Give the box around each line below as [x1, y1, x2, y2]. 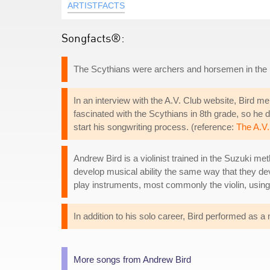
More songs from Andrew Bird [74, 254, 191, 265]
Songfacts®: [61, 31, 125, 45]
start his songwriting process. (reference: [74, 122, 236, 132]
